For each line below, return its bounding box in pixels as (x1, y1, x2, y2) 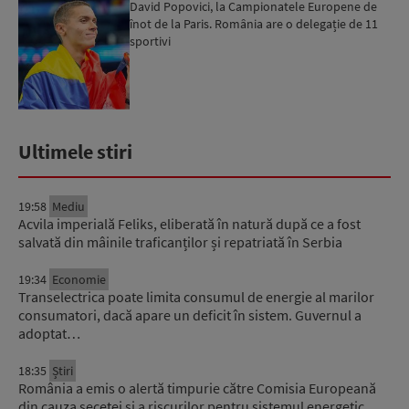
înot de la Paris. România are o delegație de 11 (130, 15, 379, 32)
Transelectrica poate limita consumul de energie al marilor (18, 288, 374, 307)
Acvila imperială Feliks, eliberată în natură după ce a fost (18, 215, 361, 234)
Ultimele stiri (18, 139, 132, 165)
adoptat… (18, 324, 80, 343)
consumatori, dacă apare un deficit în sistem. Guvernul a (18, 306, 362, 325)
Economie (52, 271, 106, 288)
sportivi (130, 32, 172, 49)
